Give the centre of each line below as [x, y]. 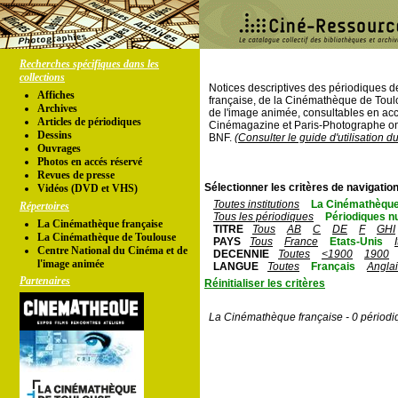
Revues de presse [76, 175]
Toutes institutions [256, 204]
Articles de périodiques [89, 122]
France [301, 242]
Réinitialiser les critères [265, 283]
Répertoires [44, 206]
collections [42, 77]
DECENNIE [241, 254]
